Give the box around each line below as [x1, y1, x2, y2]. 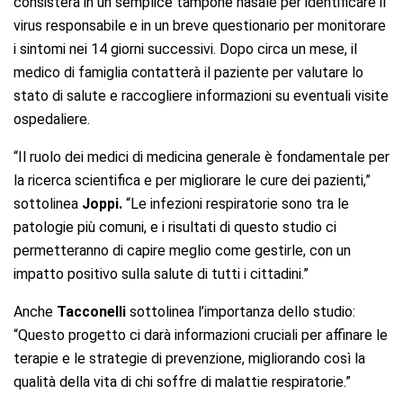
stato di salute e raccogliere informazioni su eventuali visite [13, 86, 389, 104]
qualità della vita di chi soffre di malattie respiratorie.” [13, 372, 351, 390]
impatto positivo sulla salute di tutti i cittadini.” [13, 264, 309, 282]
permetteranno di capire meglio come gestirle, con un [13, 241, 351, 259]
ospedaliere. [13, 110, 90, 128]
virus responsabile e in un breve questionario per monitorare [13, 16, 386, 34]
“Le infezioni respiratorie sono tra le [122, 194, 349, 212]
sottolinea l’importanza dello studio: [126, 302, 355, 320]
